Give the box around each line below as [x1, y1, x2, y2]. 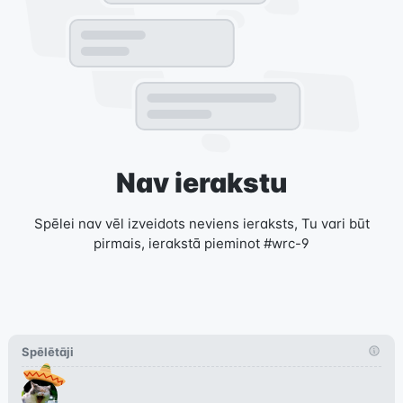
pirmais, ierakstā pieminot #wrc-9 [94, 235, 309, 252]
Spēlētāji [21, 345, 74, 359]
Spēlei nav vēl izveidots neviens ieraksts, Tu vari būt [33, 215, 370, 232]
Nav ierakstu [116, 166, 287, 199]
